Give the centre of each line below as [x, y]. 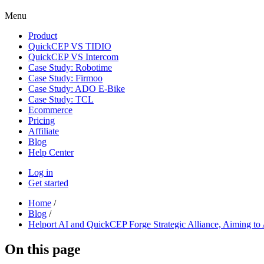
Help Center [51, 152]
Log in [41, 172]
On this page [43, 249]
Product [43, 36]
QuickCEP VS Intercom [73, 57]
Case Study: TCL [61, 99]
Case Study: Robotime [70, 67]
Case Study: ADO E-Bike [77, 89]
